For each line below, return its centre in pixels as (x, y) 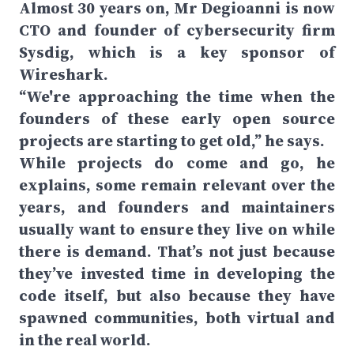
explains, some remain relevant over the (177, 185)
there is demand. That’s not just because (177, 251)
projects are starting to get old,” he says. (172, 141)
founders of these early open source (177, 119)
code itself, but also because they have (177, 296)
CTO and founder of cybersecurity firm (177, 30)
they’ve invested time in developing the (177, 273)
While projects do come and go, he (177, 163)
